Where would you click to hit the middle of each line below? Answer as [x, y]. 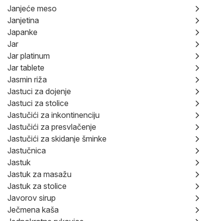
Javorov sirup [32, 198]
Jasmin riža [27, 79]
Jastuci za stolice [38, 103]
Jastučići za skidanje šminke [57, 139]
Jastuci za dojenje [39, 91]
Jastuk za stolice [37, 186]
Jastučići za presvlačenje [52, 127]
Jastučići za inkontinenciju [54, 115]
